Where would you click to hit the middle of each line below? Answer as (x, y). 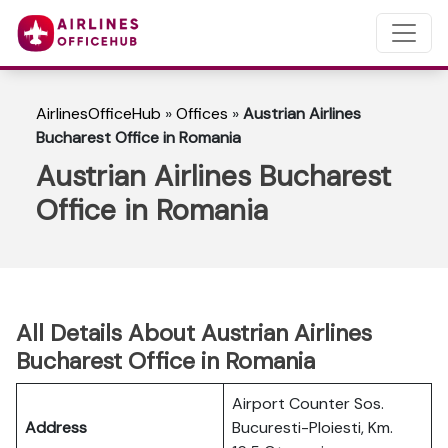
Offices (202, 113)
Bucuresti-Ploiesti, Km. (312, 427)
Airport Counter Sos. (308, 403)
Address (56, 427)
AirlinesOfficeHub (98, 113)
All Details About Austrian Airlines (194, 333)
